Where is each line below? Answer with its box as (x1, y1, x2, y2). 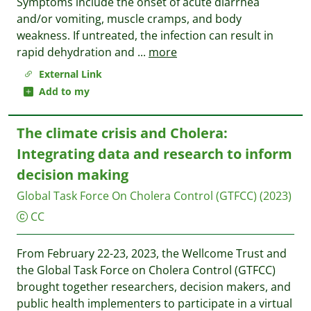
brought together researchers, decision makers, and (17, 279, 291, 294)
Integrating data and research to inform (17, 144, 292, 163)
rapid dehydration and (17, 44, 137, 60)
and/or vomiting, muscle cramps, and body (17, 11, 242, 26)
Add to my (33, 85, 90, 98)
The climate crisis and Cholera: (17, 124, 228, 142)
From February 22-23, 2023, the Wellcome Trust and (17, 246, 287, 261)
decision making (17, 165, 128, 184)
